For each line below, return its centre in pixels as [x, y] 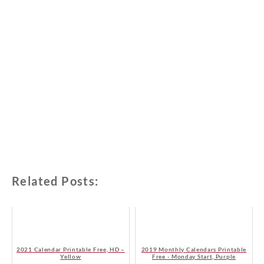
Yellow [71, 257]
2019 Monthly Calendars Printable [194, 250]
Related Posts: [55, 181]
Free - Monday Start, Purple [194, 257]
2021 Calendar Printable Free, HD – [71, 250]
